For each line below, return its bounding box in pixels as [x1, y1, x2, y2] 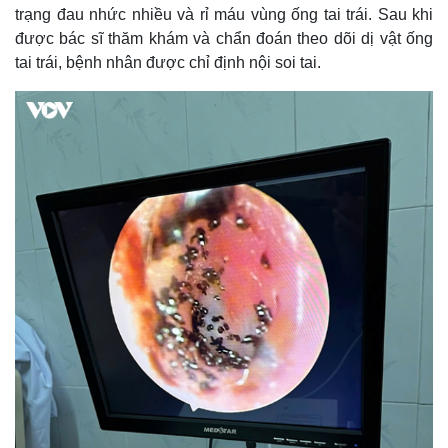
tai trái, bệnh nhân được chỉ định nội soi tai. [15, 54, 321, 71]
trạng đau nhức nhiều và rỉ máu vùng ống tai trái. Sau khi [15, 6, 433, 23]
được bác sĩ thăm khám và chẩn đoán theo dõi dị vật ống [15, 30, 433, 47]
